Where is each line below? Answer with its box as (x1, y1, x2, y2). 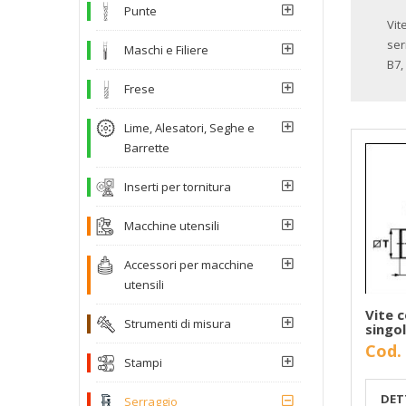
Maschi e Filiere (124, 41, 208, 58)
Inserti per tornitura (124, 178, 231, 195)
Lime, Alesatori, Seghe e (124, 119, 255, 136)
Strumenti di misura (124, 314, 231, 332)
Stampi (124, 353, 162, 371)
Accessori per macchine (124, 256, 254, 273)
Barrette (124, 139, 169, 156)
